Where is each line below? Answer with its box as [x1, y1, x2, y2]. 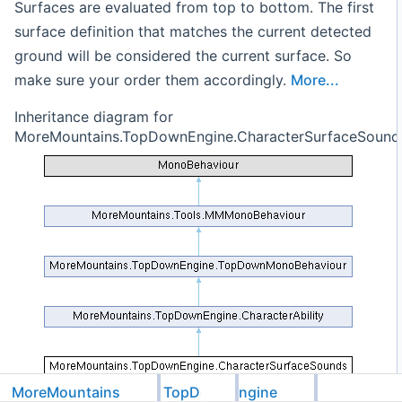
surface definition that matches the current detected [14, 22, 371, 40]
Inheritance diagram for [14, 107, 173, 126]
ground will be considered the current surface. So [14, 46, 352, 65]
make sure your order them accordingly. [14, 70, 291, 89]
